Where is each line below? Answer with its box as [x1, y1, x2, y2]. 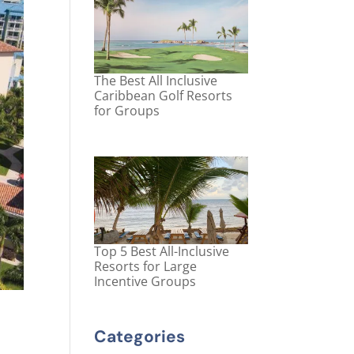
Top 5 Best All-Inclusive [94, 243, 230, 261]
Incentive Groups [94, 273, 197, 291]
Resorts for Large [94, 258, 198, 276]
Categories [94, 326, 186, 348]
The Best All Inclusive [94, 72, 218, 90]
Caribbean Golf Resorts [94, 87, 233, 105]
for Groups [94, 102, 160, 120]
